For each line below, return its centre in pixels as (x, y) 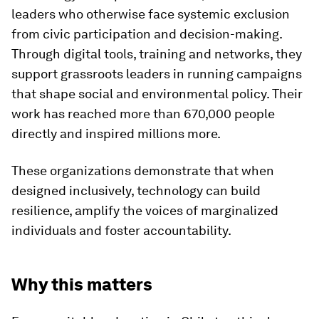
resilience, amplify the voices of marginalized (145, 210)
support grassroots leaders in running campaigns (157, 74)
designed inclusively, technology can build (136, 190)
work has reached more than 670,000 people (143, 114)
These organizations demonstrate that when (143, 171)
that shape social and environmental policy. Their (157, 94)
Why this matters (82, 284)
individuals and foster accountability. (121, 230)
